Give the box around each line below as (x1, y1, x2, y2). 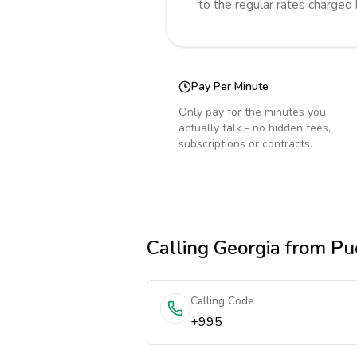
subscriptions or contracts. (178, 136, 312, 151)
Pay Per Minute (191, 79, 269, 94)
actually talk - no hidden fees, (178, 120, 331, 135)
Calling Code (190, 293, 254, 308)
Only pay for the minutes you (178, 104, 326, 120)
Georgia (214, 235, 280, 261)
